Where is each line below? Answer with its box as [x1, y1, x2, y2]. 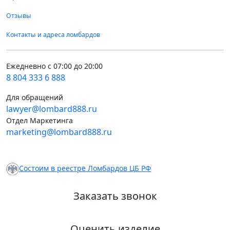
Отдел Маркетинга [6, 116, 73, 126]
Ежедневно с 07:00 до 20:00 [6, 61, 103, 71]
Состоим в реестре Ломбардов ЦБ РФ [19, 163, 151, 174]
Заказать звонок [73, 188, 157, 203]
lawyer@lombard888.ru [6, 103, 97, 115]
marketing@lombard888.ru [6, 126, 112, 138]
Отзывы [6, 11, 31, 21]
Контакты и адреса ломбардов [6, 30, 100, 40]
